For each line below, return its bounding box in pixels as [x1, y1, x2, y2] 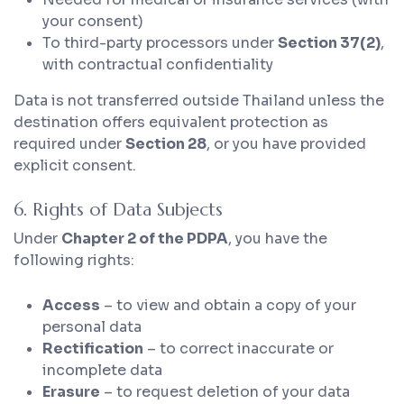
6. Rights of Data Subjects [14, 198, 223, 222]
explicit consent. [14, 155, 136, 175]
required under [14, 133, 125, 153]
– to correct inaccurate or [143, 338, 334, 358]
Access [42, 295, 100, 315]
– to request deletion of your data [100, 381, 350, 401]
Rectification [42, 338, 143, 358]
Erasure [42, 381, 100, 401]
